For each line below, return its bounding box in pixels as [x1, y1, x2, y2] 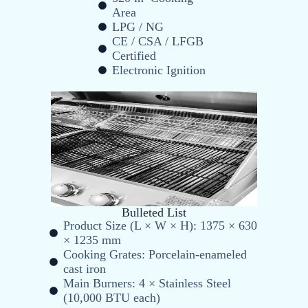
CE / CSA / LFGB [111, 34, 203, 48]
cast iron [63, 261, 107, 276]
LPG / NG [111, 19, 164, 34]
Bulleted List [121, 205, 186, 219]
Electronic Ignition [111, 63, 206, 77]
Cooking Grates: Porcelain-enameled [63, 247, 247, 261]
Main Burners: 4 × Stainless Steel [63, 276, 232, 290]
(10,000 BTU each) [63, 290, 161, 305]
